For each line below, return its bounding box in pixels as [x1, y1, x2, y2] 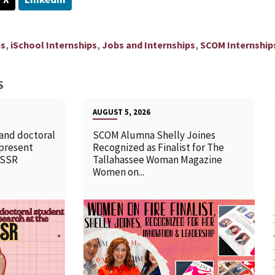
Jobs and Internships [101, 39, 195, 52]
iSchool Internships [10, 39, 97, 52]
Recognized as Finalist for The [93, 141, 225, 155]
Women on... [93, 165, 145, 179]
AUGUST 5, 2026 [93, 107, 151, 117]
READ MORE [125, 241, 176, 254]
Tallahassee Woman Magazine [93, 153, 223, 167]
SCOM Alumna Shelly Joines [93, 128, 216, 142]
